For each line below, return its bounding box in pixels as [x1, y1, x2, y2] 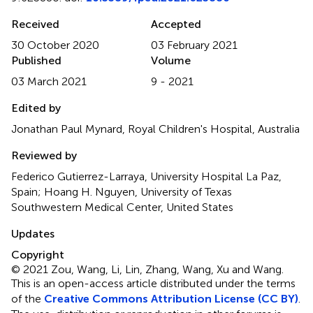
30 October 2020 [11, 38, 99, 52]
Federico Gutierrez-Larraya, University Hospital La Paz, [11, 169, 282, 183]
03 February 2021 [151, 38, 238, 52]
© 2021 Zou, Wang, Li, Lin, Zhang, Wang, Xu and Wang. [11, 262, 284, 276]
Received [11, 17, 59, 31]
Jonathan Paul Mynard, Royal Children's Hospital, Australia [11, 122, 300, 136]
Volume [151, 53, 191, 67]
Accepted [151, 17, 201, 31]
